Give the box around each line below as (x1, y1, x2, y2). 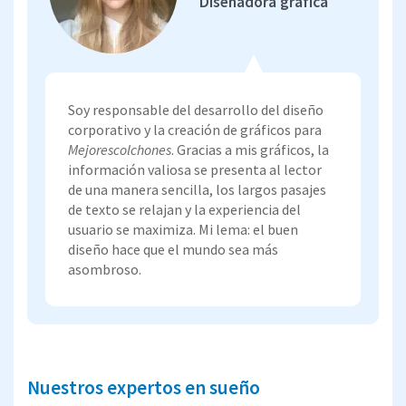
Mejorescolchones (68, 140, 171, 159)
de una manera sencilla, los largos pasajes (68, 179, 326, 198)
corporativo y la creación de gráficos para (68, 120, 322, 139)
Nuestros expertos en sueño (27, 374, 260, 400)
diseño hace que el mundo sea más (68, 239, 278, 258)
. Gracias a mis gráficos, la (171, 140, 329, 159)
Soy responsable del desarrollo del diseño (68, 100, 324, 119)
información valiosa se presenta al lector (68, 159, 322, 179)
